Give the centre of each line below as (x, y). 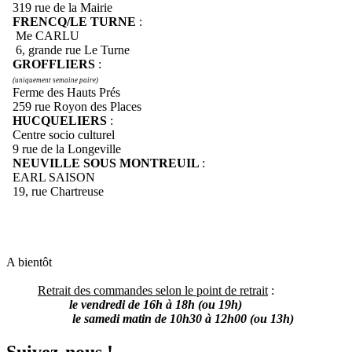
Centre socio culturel (60, 135)
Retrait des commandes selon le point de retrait (153, 291)
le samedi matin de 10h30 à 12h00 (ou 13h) (181, 319)
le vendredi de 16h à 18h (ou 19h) (156, 305)
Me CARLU (43, 36)
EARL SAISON (52, 178)
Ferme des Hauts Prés (63, 93)
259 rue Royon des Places (74, 107)
